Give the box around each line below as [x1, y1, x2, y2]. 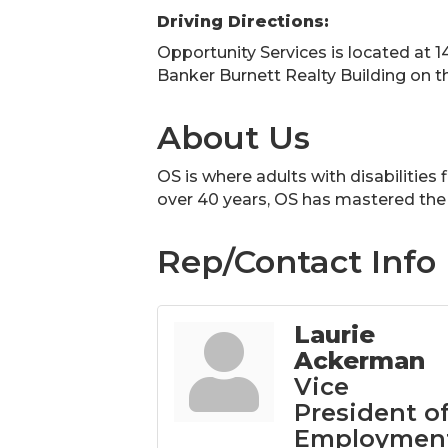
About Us [157, 118, 310, 157]
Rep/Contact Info [157, 242, 436, 281]
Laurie [294, 320, 375, 349]
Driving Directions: [157, 12, 329, 31]
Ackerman [294, 346, 425, 375]
